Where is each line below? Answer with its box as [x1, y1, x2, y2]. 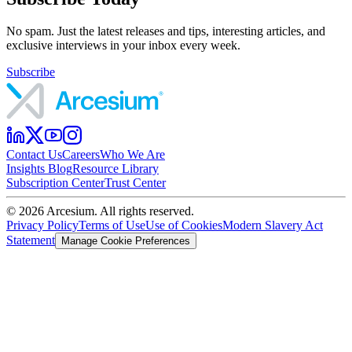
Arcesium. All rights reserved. [44, 204, 194, 218]
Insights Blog [6, 162, 72, 176]
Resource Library [72, 162, 159, 176]
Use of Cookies [145, 218, 222, 233]
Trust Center [104, 176, 166, 190]
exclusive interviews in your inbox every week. [6, 38, 240, 53]
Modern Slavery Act [222, 218, 323, 233]
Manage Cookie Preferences [61, 235, 190, 247]
